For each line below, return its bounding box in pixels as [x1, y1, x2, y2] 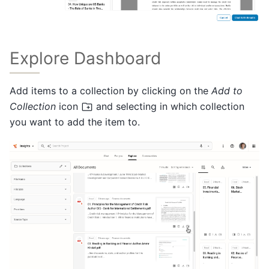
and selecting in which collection [93, 100, 244, 112]
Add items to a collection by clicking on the [10, 84, 211, 97]
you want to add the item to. [10, 115, 140, 128]
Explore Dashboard [10, 47, 161, 68]
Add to [211, 84, 243, 97]
